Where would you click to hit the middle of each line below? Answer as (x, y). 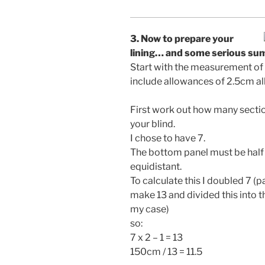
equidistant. (156, 166)
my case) (150, 209)
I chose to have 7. (168, 138)
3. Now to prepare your (182, 38)
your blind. (153, 124)
